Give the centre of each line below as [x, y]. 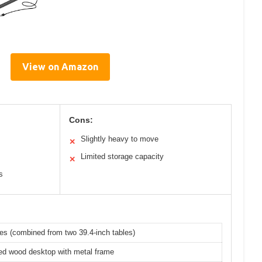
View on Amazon [60, 67]
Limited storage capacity [122, 157]
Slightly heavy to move [119, 139]
